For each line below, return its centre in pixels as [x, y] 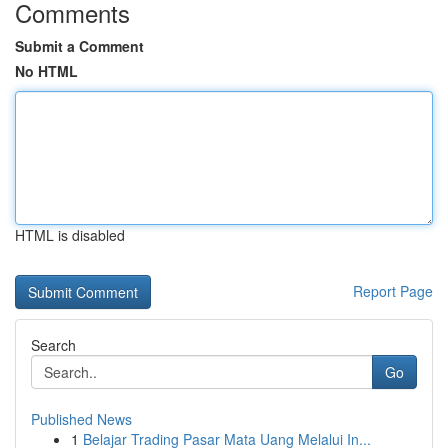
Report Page [393, 291]
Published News [81, 419]
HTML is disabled [70, 235]
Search [53, 345]
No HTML [46, 71]
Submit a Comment [79, 46]
